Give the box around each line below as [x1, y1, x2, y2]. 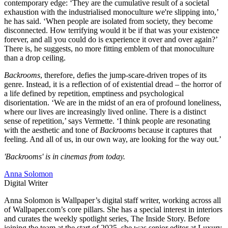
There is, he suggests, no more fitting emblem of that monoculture [4, 44, 214, 53]
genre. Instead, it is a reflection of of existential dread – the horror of [4, 80, 221, 89]
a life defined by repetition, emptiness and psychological [4, 89, 184, 98]
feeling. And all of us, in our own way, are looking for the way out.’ [4, 135, 221, 144]
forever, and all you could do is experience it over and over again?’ [4, 35, 217, 44]
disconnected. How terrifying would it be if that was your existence [4, 26, 219, 35]
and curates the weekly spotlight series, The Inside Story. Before [4, 214, 210, 223]
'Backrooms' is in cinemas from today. [4, 152, 125, 161]
